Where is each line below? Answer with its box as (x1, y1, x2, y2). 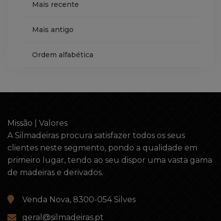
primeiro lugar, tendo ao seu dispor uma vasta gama (7, 155, 212, 165)
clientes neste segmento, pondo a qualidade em (7, 143, 197, 152)
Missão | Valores (7, 118, 68, 128)
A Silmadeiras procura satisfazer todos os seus (7, 131, 185, 140)
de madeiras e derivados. (7, 168, 103, 177)
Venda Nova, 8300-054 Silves (22, 195, 136, 204)
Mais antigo (32, 25, 74, 34)
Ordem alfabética (32, 50, 93, 59)
